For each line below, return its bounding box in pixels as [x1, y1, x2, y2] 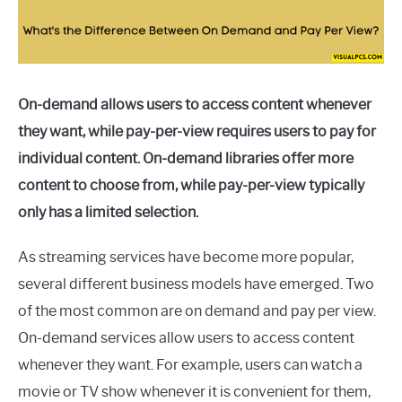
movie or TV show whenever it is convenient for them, [18, 382, 371, 400]
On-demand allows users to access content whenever [18, 95, 371, 113]
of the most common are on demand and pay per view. [18, 301, 376, 319]
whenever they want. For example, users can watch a [18, 355, 363, 373]
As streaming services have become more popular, [18, 248, 354, 266]
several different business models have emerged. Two [18, 275, 374, 293]
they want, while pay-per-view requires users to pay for [18, 122, 376, 140]
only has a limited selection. [18, 203, 198, 221]
